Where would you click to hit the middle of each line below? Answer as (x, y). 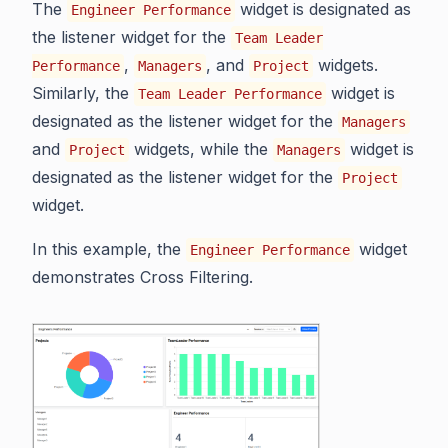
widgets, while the (201, 149)
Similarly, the (83, 93)
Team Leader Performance (230, 94)
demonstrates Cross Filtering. (142, 277)
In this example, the (109, 249)
